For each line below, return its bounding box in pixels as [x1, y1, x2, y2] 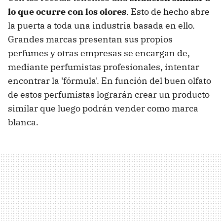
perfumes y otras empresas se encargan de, [8, 47, 190, 59]
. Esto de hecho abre [126, 6, 210, 18]
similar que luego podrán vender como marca [8, 103, 198, 114]
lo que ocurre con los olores [8, 6, 126, 18]
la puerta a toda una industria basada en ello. [8, 20, 195, 32]
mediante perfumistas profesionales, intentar [8, 61, 199, 73]
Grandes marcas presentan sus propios [8, 34, 173, 45]
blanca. [8, 116, 38, 128]
